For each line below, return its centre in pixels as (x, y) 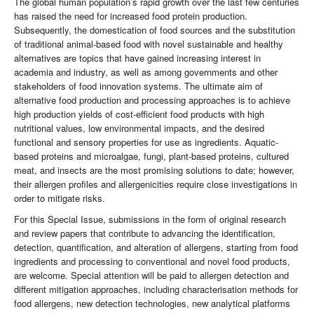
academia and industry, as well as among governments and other (146, 72)
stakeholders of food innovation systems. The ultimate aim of (138, 86)
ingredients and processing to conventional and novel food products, (152, 261)
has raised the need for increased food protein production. (131, 16)
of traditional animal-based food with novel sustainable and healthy (149, 44)
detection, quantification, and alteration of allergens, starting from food (156, 247)
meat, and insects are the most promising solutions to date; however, (154, 170)
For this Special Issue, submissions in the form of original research (150, 219)
